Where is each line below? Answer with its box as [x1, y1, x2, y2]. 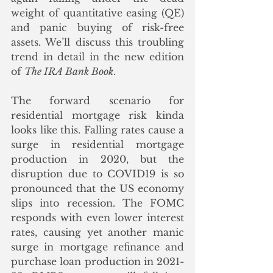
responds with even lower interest [11, 211, 184, 224]
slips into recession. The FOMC [11, 197, 184, 210]
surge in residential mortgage [11, 138, 184, 151]
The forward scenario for [11, 94, 184, 107]
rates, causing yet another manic [11, 226, 184, 239]
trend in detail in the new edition [11, 51, 184, 63]
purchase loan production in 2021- [11, 255, 184, 268]
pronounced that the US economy [11, 182, 184, 195]
